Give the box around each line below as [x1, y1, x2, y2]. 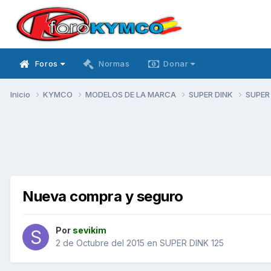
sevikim [73, 225, 106, 236]
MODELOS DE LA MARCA [85, 89, 178, 99]
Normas [98, 59, 130, 68]
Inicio [10, 89, 32, 99]
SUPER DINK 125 [160, 238, 224, 249]
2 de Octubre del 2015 [56, 238, 145, 249]
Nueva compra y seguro [22, 187, 183, 205]
